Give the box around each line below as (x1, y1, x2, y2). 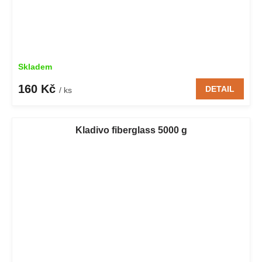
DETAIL (205, 84, 235, 94)
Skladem (18, 62, 52, 72)
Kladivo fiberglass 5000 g (75, 125, 187, 136)
